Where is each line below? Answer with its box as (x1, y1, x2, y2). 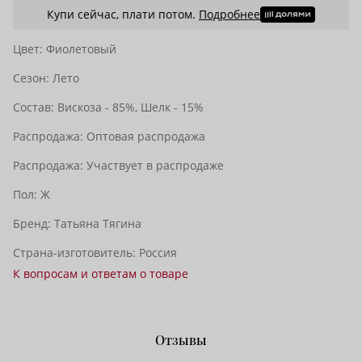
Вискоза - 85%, (57, 99, 141, 116)
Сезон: (13, 70, 53, 86)
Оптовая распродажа (86, 128, 205, 145)
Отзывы (155, 331, 207, 349)
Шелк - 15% (141, 99, 204, 116)
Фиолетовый (46, 41, 116, 57)
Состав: (13, 99, 57, 116)
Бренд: (13, 216, 54, 232)
